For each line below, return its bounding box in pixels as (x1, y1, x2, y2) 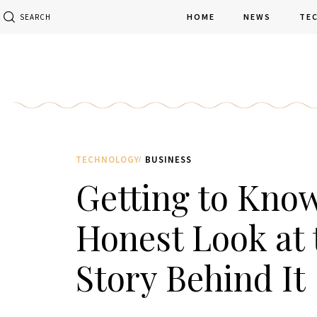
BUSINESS (145, 153, 192, 166)
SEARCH (20, 11, 52, 22)
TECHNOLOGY (76, 153, 139, 166)
